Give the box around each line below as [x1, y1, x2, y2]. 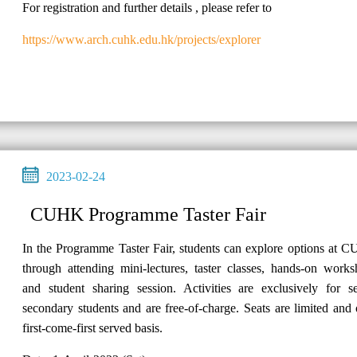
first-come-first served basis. [22, 320, 163, 335]
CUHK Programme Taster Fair [30, 203, 266, 225]
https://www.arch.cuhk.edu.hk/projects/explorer [22, 32, 261, 46]
